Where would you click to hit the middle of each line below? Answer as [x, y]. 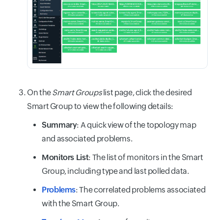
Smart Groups [77, 92]
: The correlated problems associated [141, 190]
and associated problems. [87, 138]
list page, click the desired [147, 92]
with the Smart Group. [81, 203]
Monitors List [65, 157]
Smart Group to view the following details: [100, 106]
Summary [59, 125]
